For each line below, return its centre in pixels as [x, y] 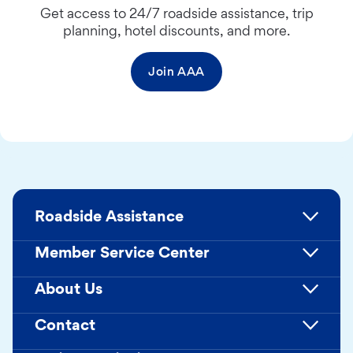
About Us [69, 289]
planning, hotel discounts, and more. [176, 31]
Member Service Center [122, 253]
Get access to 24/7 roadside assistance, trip [176, 13]
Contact [65, 325]
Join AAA [176, 72]
